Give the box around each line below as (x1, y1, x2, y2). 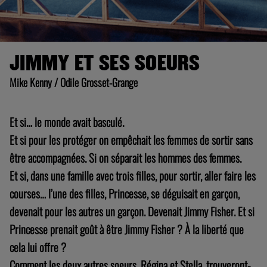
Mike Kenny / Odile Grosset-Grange (10, 74, 138, 90)
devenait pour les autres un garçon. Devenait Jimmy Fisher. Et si (10, 203, 254, 220)
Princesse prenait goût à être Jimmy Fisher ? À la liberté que (10, 221, 244, 238)
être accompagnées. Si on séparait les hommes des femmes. (10, 149, 241, 166)
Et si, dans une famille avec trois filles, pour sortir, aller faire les (10, 167, 256, 184)
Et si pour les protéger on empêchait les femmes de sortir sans (10, 131, 253, 148)
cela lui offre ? (10, 238, 66, 256)
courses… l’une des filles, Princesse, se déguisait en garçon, (10, 185, 240, 202)
